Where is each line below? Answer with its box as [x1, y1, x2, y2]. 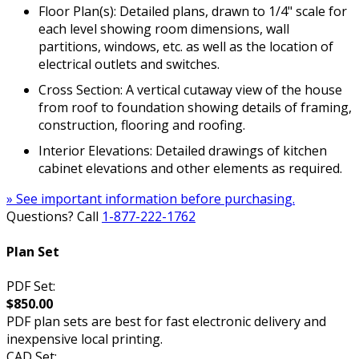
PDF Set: [6, 276, 55, 295]
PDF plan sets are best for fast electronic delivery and [6, 312, 326, 330]
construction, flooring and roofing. [38, 116, 245, 135]
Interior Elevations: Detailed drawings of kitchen [38, 142, 327, 160]
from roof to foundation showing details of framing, [38, 99, 352, 117]
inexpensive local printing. [6, 329, 163, 348]
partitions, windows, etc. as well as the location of [38, 38, 333, 56]
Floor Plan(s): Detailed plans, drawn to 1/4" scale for [38, 2, 347, 21]
